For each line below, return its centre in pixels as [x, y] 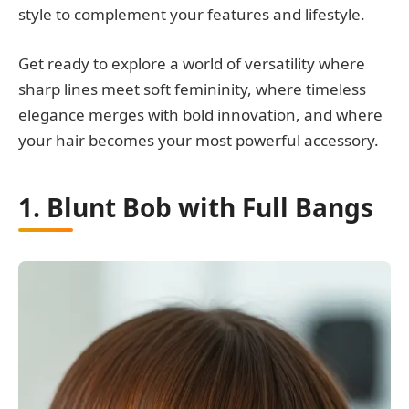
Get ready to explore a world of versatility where [192, 64]
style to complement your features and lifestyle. [192, 14]
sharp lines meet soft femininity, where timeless [192, 89]
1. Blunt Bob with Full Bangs [196, 207]
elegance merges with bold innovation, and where [200, 115]
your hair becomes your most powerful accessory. [199, 141]
